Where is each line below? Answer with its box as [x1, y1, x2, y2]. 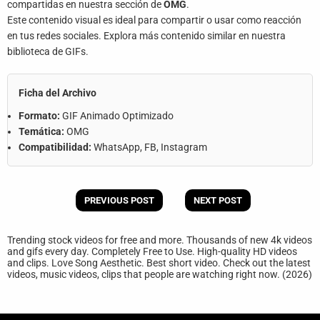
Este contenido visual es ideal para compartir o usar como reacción [7, 14, 301, 26]
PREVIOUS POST [84, 195, 155, 206]
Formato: [19, 110, 60, 121]
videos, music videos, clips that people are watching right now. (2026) [7, 269, 312, 280]
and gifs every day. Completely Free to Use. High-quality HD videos [7, 246, 297, 257]
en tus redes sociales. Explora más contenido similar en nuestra [7, 30, 286, 41]
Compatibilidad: [19, 141, 91, 153]
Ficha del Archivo [19, 87, 96, 99]
